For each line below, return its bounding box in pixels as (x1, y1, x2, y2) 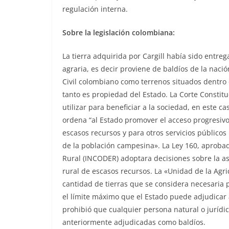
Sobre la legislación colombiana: (62, 28, 175, 38)
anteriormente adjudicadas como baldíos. (62, 217, 205, 227)
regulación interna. (62, 4, 128, 14)
